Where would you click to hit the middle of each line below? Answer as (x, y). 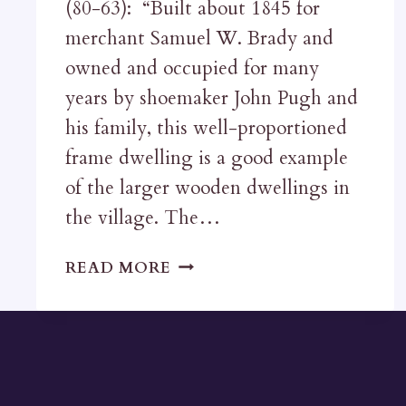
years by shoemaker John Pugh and (212, 99)
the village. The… (143, 218)
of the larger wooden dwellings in (208, 188)
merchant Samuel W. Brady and (199, 39)
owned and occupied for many (192, 69)
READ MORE (118, 268)
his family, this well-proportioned (206, 129)
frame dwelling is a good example (207, 159)
